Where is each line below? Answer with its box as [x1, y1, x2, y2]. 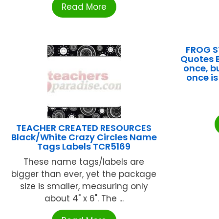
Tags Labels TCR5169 [37, 140, 131, 153]
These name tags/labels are [23, 155, 145, 168]
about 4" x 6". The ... [44, 192, 124, 204]
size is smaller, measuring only [20, 180, 148, 192]
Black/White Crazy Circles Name [11, 131, 157, 143]
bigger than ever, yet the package [11, 168, 157, 180]
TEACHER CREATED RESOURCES [16, 121, 152, 134]
